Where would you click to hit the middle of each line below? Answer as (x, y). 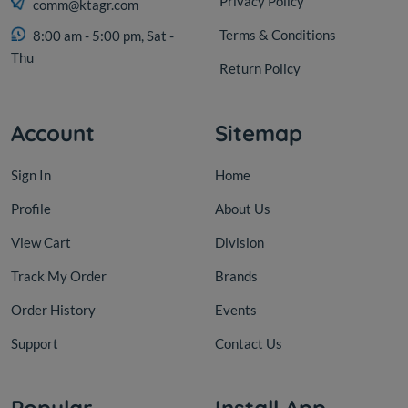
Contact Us (249, 343)
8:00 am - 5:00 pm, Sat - (103, 35)
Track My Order (59, 275)
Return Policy (260, 68)
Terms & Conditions (278, 34)
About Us (243, 208)
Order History (53, 309)
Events (236, 309)
